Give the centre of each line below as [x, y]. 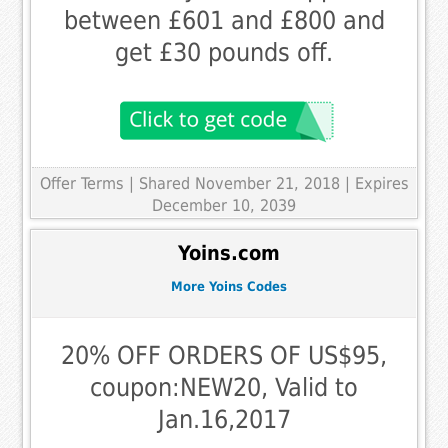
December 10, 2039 [224, 205]
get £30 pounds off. [224, 52]
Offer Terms [81, 183]
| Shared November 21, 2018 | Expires [268, 183]
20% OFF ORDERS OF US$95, [224, 356]
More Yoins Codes [229, 286]
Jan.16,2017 [224, 420]
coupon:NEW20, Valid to [224, 388]
